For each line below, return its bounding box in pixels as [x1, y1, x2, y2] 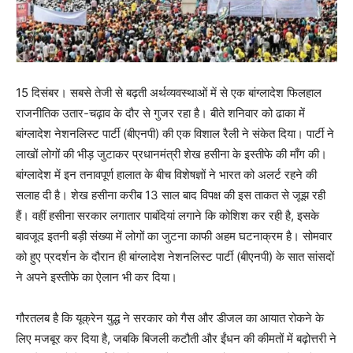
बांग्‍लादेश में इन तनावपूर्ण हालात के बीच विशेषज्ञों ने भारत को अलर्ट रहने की [16, 166, 317, 182]
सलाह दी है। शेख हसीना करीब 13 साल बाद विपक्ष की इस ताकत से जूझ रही [16, 187, 325, 203]
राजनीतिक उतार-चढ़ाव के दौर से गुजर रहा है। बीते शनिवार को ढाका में [16, 105, 305, 121]
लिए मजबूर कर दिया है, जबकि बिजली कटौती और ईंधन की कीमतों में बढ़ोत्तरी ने [16, 330, 336, 346]
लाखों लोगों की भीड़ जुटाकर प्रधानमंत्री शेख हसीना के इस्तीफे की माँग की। [16, 146, 327, 162]
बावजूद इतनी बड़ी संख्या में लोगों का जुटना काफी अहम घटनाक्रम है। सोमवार [16, 228, 333, 243]
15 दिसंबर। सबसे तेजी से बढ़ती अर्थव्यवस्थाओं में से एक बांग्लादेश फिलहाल [16, 84, 321, 100]
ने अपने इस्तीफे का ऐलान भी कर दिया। [16, 269, 177, 284]
